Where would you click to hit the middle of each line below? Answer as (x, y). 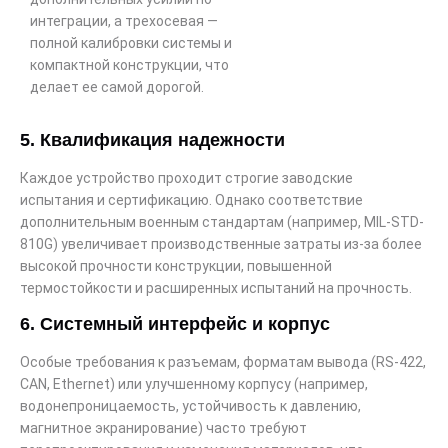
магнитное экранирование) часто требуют (163, 427)
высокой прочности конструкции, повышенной (176, 266)
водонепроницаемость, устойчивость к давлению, (190, 405)
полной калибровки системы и (131, 42)
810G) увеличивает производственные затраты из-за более (221, 244)
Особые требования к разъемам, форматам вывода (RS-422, (223, 361)
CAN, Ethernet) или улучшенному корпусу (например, (194, 383)
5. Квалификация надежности (152, 140)
